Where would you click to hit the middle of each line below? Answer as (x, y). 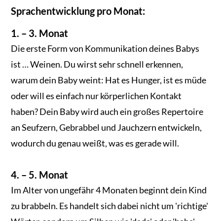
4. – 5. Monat (40, 174)
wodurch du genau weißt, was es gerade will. (95, 143)
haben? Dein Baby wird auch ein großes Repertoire (107, 111)
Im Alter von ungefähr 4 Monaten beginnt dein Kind (109, 190)
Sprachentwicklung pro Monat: (78, 11)
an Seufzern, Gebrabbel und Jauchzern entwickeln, (107, 127)
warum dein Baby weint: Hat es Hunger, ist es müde (109, 80)
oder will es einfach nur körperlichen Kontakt (96, 95)
